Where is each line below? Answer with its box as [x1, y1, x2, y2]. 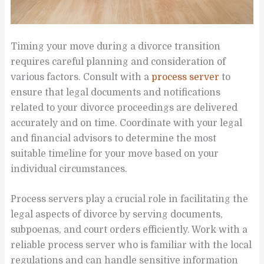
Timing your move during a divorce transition [11, 41, 221, 52]
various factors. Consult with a [11, 71, 152, 82]
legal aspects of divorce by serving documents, [11, 209, 223, 220]
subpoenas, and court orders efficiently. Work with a [11, 224, 248, 235]
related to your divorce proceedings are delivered [11, 102, 238, 113]
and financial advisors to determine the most [11, 133, 217, 144]
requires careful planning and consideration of [11, 56, 226, 67]
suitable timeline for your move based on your [11, 148, 219, 159]
